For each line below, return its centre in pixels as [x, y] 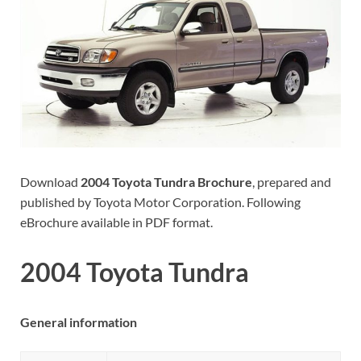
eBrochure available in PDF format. [116, 222]
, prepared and [292, 181]
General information [79, 322]
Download [50, 181]
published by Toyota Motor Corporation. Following [160, 201]
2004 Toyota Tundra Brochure [166, 181]
